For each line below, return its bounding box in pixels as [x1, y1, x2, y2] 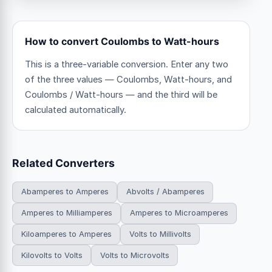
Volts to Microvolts [100, 250, 169, 260]
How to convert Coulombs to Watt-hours [25, 35, 219, 47]
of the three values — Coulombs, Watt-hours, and [25, 73, 232, 85]
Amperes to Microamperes [129, 208, 228, 218]
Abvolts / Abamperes [126, 187, 205, 197]
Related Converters [12, 156, 115, 169]
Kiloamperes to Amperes [21, 229, 112, 239]
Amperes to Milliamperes [21, 208, 112, 218]
